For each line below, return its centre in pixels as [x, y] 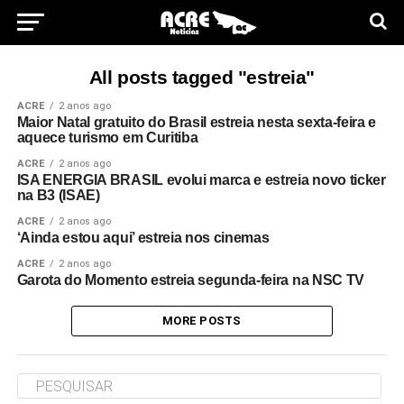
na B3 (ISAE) [58, 195]
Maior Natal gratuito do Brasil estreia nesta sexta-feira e [197, 122]
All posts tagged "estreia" [202, 77]
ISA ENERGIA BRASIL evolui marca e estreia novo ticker [201, 180]
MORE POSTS [202, 321]
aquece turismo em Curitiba [107, 138]
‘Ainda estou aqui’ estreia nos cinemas [143, 238]
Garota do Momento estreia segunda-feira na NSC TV [190, 280]
